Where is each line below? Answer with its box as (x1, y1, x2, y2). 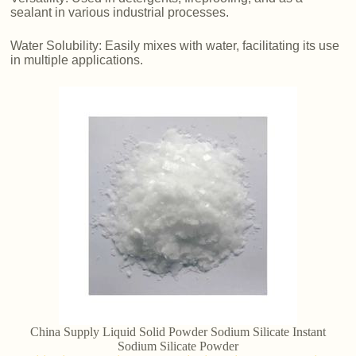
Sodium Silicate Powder (117, 339, 238, 354)
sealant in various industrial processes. (10, 6, 230, 20)
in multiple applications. (10, 53, 144, 68)
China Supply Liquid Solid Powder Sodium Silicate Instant (29, 325, 326, 339)
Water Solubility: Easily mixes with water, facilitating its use (10, 39, 340, 53)
